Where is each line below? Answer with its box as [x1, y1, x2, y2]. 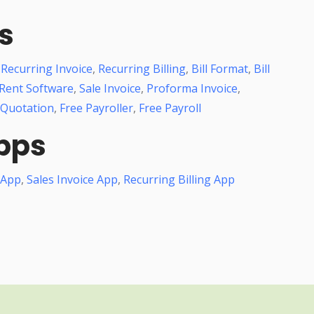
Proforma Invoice [146, 80, 238, 96]
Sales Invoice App [27, 171, 118, 187]
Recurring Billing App [123, 171, 235, 187]
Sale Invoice [79, 80, 141, 96]
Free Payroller [60, 100, 133, 116]
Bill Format [191, 60, 248, 76]
